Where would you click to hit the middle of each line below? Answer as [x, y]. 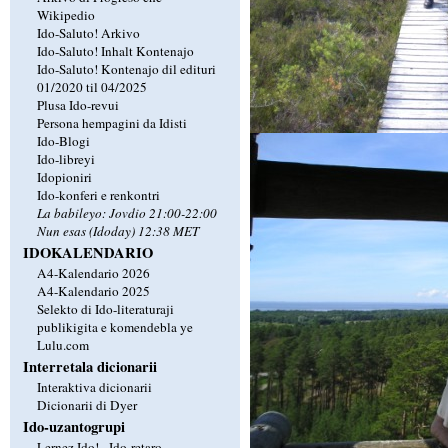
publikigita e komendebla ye [114, 326]
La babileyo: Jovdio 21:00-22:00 [126, 212]
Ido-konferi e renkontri [98, 194]
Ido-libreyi [65, 158]
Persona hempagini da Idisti [111, 122]
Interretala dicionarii [89, 366]
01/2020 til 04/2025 [91, 86]
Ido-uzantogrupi [73, 426]
